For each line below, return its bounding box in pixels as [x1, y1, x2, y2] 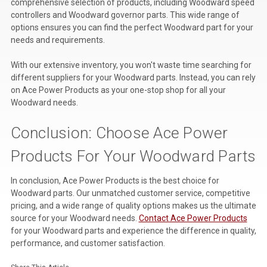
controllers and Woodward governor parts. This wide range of [10, 10, 240, 20]
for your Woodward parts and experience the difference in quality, [10, 225, 256, 235]
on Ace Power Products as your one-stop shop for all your [10, 85, 226, 95]
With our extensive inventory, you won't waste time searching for [10, 60, 252, 70]
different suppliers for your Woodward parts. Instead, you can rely [10, 72, 256, 82]
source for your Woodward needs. [10, 213, 139, 223]
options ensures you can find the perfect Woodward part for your [10, 22, 253, 32]
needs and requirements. [10, 35, 105, 45]
